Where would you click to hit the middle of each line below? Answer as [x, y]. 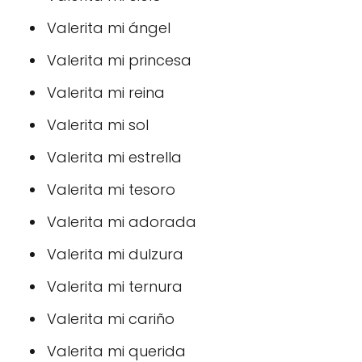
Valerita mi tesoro [111, 189]
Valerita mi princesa [119, 60]
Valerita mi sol [98, 125]
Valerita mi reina [106, 93]
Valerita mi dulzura [115, 254]
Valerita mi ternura [115, 286]
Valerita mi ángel [109, 28]
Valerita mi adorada [122, 222]
